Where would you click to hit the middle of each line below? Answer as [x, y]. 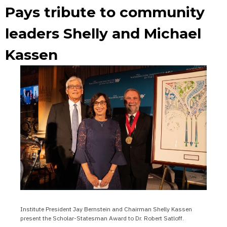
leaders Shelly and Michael [103, 33]
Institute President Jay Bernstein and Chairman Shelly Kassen [106, 209]
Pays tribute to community [105, 12]
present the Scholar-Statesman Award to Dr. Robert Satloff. [102, 218]
